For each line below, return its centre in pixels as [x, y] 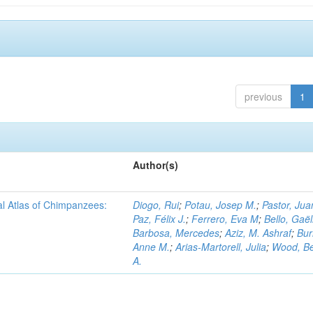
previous [263, 96]
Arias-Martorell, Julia [221, 247]
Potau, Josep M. [221, 205]
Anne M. [152, 247]
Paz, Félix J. [160, 219]
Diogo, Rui [156, 205]
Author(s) [156, 165]
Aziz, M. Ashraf [259, 233]
